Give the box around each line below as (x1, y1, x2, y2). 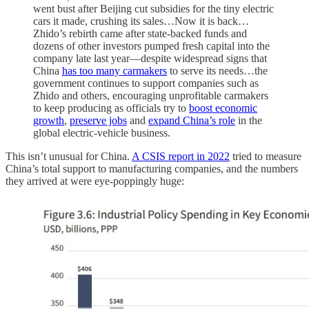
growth (33, 114, 64, 127)
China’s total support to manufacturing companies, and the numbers (6, 163, 298, 175)
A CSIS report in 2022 (132, 150, 230, 163)
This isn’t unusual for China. (6, 150, 132, 163)
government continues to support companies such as (33, 77, 259, 90)
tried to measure (230, 150, 301, 163)
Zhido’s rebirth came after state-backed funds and (33, 28, 247, 40)
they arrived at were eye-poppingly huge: (6, 175, 184, 188)
